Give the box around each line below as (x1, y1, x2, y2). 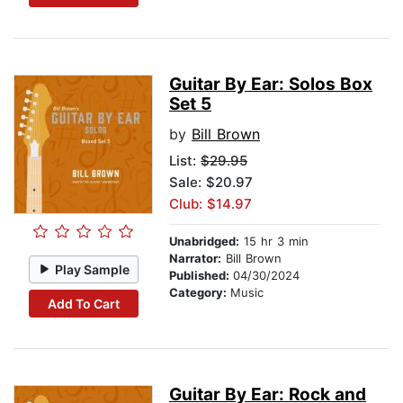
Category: (169, 285, 230, 300)
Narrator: (169, 251, 221, 266)
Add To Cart (47, 295, 120, 311)
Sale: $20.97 (169, 174, 253, 192)
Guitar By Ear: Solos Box (169, 74, 372, 95)
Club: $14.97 (169, 195, 252, 213)
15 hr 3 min (239, 234, 309, 249)
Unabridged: (169, 234, 239, 249)
